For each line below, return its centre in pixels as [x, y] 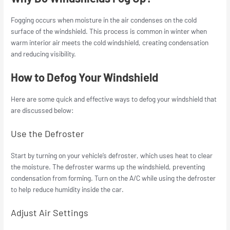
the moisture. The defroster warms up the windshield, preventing [108, 166]
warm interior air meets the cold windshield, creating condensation [110, 42]
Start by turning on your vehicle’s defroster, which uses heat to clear [112, 155]
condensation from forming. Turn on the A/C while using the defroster [113, 178]
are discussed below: [43, 110]
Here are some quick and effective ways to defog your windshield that [114, 99]
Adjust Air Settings [50, 212]
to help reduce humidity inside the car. [68, 189]
